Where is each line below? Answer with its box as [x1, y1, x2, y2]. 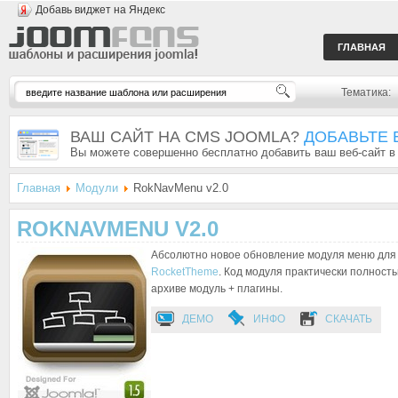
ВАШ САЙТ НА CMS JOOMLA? [70, 128, 304, 146]
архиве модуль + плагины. [151, 283, 283, 295]
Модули [76, 181, 118, 195]
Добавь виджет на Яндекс [36, 4, 165, 16]
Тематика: [341, 86, 391, 99]
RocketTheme [151, 266, 219, 278]
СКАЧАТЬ [325, 313, 372, 325]
